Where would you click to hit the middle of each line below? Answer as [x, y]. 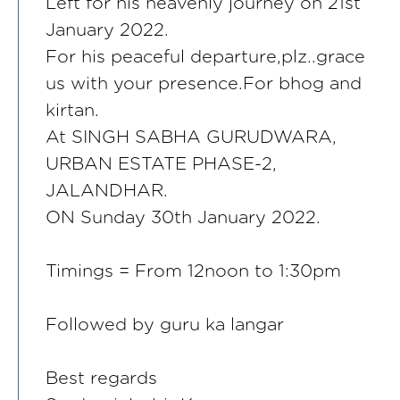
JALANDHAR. [107, 191]
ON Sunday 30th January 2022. [183, 217]
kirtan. [72, 110]
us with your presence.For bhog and [204, 83]
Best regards [101, 378]
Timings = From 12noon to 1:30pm [193, 271]
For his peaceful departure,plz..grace [205, 57]
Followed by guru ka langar [165, 325]
